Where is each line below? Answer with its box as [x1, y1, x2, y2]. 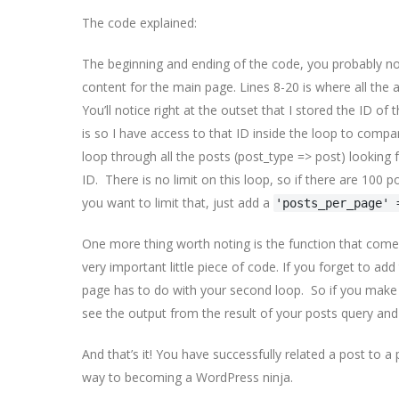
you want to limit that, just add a [82, 194, 273, 211]
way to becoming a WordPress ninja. [82, 369, 293, 386]
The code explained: [82, 14, 197, 31]
